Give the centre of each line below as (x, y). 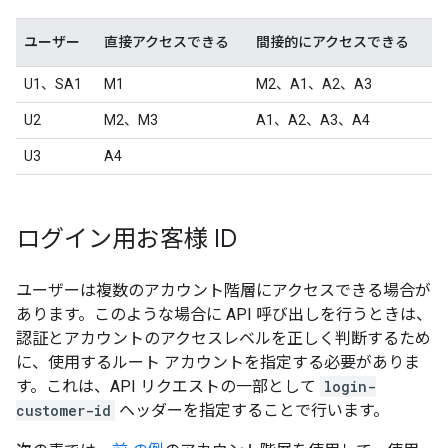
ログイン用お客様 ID (126, 238)
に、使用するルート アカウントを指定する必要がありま (218, 362)
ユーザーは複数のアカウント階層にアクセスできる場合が (223, 290)
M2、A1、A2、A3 (314, 83)
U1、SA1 (53, 83)
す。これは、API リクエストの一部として (168, 386)
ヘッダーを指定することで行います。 (252, 410)
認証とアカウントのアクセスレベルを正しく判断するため (223, 338)
